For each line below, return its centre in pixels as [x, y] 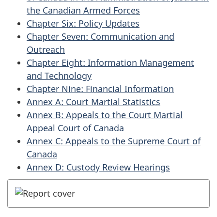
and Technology [59, 75]
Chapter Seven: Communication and [101, 36]
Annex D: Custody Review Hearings [98, 167]
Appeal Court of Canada [75, 128]
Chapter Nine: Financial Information [100, 88]
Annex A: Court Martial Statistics [93, 101]
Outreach [46, 49]
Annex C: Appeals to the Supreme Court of [114, 141]
